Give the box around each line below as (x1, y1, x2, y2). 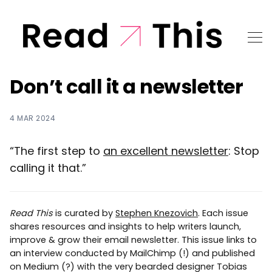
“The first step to (10, 143, 103, 158)
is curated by (53, 206, 115, 219)
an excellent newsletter (103, 143, 228, 158)
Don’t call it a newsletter (10, 72, 243, 100)
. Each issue (198, 206, 248, 219)
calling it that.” (10, 160, 86, 175)
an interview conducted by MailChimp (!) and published (10, 246, 255, 259)
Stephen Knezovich (115, 206, 198, 219)
